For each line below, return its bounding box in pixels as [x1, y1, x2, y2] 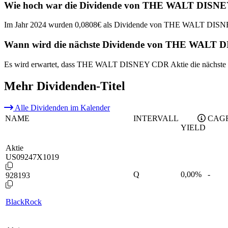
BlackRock [6, 197, 42, 206]
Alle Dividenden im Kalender [13, 103, 110, 112]
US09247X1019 [6, 152, 59, 161]
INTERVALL [133, 113, 179, 123]
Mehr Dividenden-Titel [4, 79, 125, 93]
